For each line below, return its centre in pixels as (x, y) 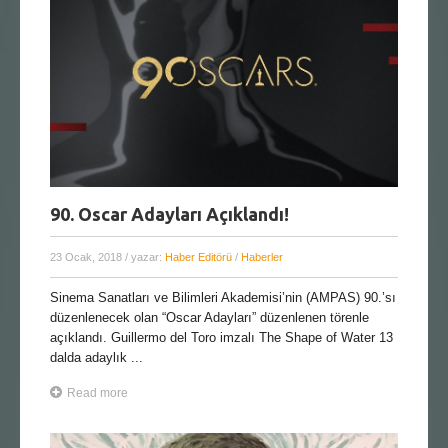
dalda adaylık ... (96, 357)
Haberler (262, 256)
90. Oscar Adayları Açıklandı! (169, 213)
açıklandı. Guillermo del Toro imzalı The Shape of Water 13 (221, 337)
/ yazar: (145, 256)
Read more (97, 392)
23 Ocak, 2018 (87, 256)
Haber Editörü (198, 256)
